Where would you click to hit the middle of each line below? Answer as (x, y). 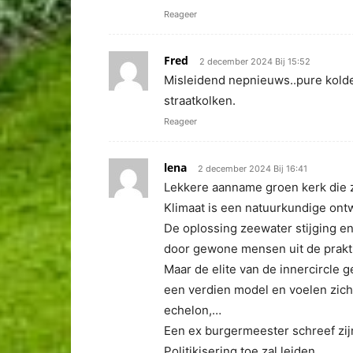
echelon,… (193, 310)
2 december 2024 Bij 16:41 (253, 169)
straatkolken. (200, 100)
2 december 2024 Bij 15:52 (255, 61)
